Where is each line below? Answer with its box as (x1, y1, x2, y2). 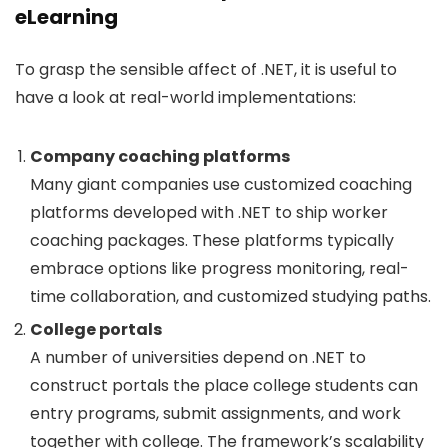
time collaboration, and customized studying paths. (30, 285, 431, 308)
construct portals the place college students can (30, 374, 418, 397)
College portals (30, 318, 162, 341)
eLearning (15, 3, 118, 31)
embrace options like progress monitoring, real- (30, 257, 409, 280)
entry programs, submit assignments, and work (30, 402, 401, 425)
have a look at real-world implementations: (15, 86, 356, 109)
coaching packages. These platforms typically (30, 229, 394, 252)
